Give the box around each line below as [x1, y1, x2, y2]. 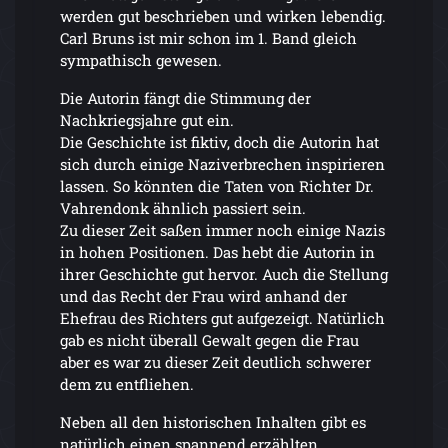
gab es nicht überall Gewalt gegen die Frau [60, 329, 359, 350]
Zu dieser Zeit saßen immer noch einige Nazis [60, 219, 385, 240]
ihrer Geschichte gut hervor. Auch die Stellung [60, 263, 388, 284]
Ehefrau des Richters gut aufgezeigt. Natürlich [60, 307, 385, 328]
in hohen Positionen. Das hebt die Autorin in [60, 241, 375, 262]
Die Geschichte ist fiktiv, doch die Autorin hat [60, 131, 379, 152]
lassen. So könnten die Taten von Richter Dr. [60, 175, 374, 196]
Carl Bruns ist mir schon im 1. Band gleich [60, 27, 357, 48]
